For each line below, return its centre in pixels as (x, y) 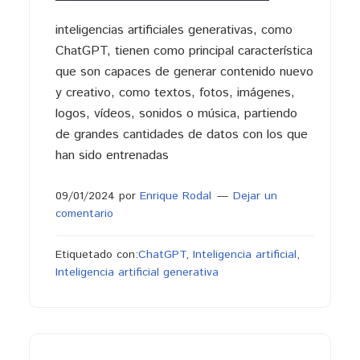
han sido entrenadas (112, 155)
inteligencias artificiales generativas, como (174, 30)
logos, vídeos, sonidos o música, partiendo (176, 114)
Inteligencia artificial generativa (137, 272)
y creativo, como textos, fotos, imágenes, (175, 93)
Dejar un (255, 196)
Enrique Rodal (175, 196)
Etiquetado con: (96, 255)
